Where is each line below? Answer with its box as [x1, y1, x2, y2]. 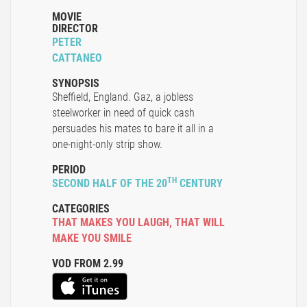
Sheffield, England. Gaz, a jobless [52, 90, 193, 104]
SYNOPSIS [52, 77, 99, 90]
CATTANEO [52, 51, 102, 65]
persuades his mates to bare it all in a [52, 122, 214, 136]
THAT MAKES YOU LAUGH [52, 216, 169, 230]
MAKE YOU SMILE [52, 232, 132, 245]
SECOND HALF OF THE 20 [52, 177, 167, 191]
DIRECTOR [52, 22, 98, 36]
